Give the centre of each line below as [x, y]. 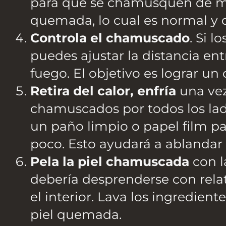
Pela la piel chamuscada [110, 162]
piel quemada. [76, 215]
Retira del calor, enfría [105, 91]
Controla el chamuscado [110, 38]
